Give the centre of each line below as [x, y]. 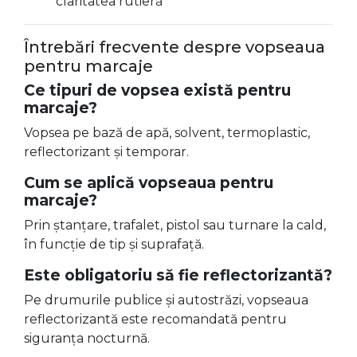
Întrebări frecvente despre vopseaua [175, 47]
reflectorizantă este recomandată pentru [155, 319]
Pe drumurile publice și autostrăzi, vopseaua [166, 300]
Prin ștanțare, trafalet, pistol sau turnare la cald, [175, 225]
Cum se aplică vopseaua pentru [149, 183]
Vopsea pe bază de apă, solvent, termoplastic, [167, 133]
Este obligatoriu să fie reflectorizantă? [178, 275]
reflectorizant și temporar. [106, 152]
